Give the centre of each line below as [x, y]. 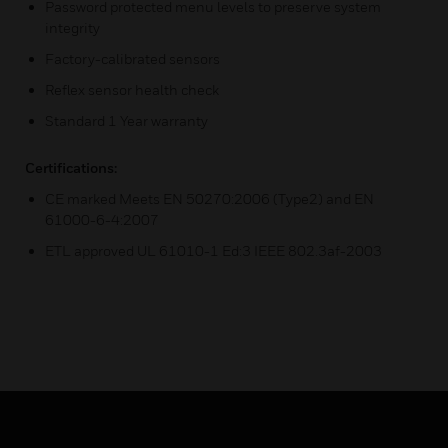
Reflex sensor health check [132, 89]
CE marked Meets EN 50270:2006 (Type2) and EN [209, 198]
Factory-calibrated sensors [132, 58]
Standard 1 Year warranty [126, 120]
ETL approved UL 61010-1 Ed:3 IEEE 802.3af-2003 [213, 250]
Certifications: [71, 167]
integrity [72, 27]
